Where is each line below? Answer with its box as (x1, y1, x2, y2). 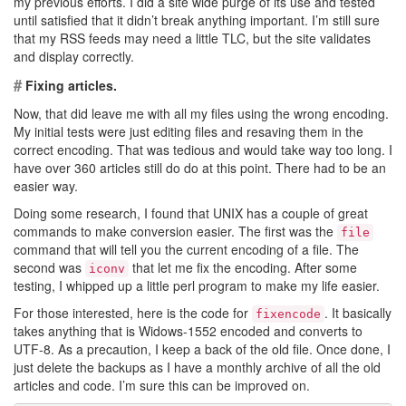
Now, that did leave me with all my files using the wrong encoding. (14, 104, 389, 122)
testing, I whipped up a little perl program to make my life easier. (14, 276, 380, 295)
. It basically (324, 304, 391, 322)
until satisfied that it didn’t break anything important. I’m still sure (14, 11, 380, 29)
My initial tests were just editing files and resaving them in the (14, 122, 363, 140)
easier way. (14, 177, 78, 195)
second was (14, 258, 85, 276)
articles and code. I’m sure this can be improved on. (14, 376, 310, 394)
